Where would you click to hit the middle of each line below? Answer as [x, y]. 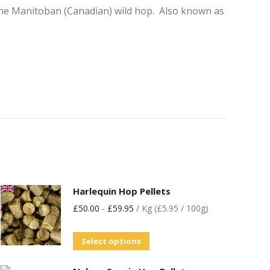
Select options [111, 241]
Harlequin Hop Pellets [122, 191]
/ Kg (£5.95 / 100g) [171, 208]
